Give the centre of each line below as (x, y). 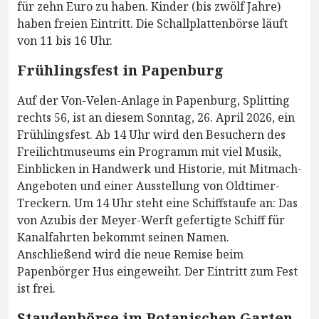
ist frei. (36, 288)
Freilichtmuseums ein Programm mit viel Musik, (149, 151)
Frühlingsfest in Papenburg (120, 70)
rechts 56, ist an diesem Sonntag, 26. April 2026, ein (156, 117)
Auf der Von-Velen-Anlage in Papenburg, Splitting (153, 100)
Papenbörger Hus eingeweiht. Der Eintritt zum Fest (157, 271)
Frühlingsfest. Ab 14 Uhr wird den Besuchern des (151, 134)
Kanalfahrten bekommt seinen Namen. (123, 237)
